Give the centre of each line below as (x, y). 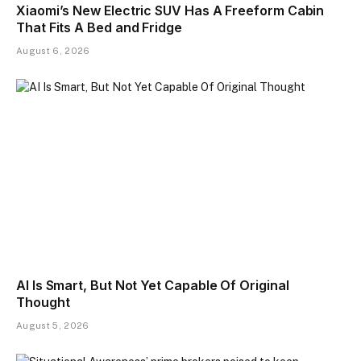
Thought (43, 302)
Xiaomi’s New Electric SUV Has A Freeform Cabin (170, 11)
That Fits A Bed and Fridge (99, 28)
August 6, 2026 (53, 51)
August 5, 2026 (53, 325)
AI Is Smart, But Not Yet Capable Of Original (153, 285)
